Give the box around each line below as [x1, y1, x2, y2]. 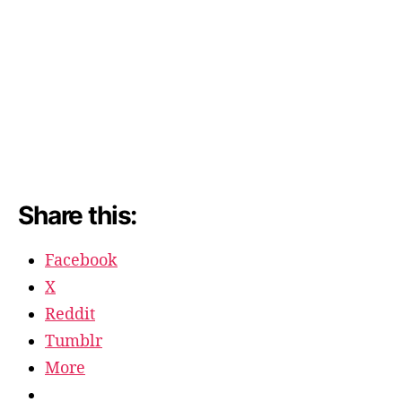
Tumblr [45, 330, 102, 352]
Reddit [45, 303, 95, 325]
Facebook [45, 249, 118, 271]
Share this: [18, 199, 137, 231]
